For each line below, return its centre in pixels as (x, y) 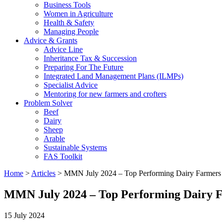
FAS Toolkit (63, 156)
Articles (43, 173)
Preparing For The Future (83, 67)
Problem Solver (48, 103)
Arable (54, 139)
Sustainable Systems (75, 147)
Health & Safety (69, 23)
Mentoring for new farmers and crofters (105, 94)
